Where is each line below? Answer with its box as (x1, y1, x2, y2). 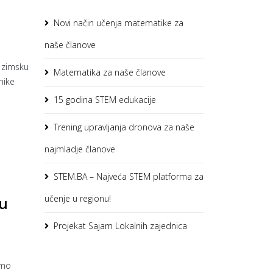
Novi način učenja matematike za (54, 17, 183, 29)
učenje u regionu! (44, 193, 111, 204)
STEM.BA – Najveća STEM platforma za (54, 171, 204, 182)
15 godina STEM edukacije (54, 94, 156, 105)
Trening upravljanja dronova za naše (54, 121, 194, 133)
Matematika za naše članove (54, 66, 166, 78)
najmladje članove (44, 143, 115, 155)
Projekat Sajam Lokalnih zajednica (54, 220, 187, 232)
